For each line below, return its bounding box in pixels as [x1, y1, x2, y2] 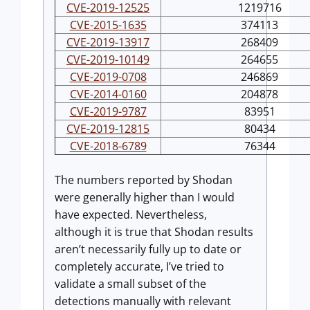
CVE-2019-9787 [69, 104, 147, 119]
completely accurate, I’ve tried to [55, 259, 224, 274]
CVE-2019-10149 [66, 52, 149, 67]
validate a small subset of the [55, 276, 206, 291]
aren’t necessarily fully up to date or [55, 241, 241, 257]
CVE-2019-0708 [69, 69, 147, 84]
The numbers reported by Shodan [55, 172, 232, 188]
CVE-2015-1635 [69, 17, 147, 33]
